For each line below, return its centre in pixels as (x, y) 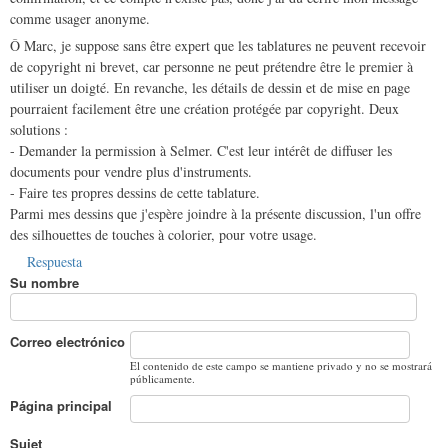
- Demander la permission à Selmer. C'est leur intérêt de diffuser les (201, 150)
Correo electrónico (67, 341)
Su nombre (44, 282)
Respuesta (54, 261)
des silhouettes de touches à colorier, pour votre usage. (163, 234)
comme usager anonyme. (80, 18)
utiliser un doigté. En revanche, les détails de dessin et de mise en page (210, 87)
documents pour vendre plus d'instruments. (131, 171)
